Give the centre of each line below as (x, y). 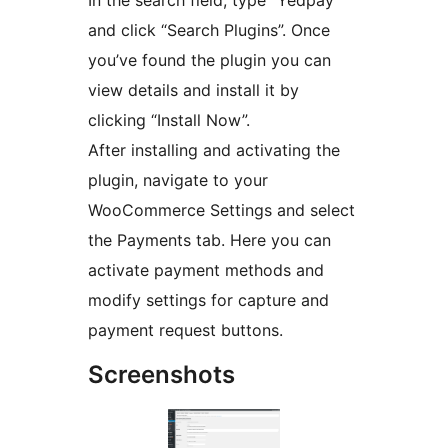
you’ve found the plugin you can (209, 59)
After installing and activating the (214, 149)
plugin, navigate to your (178, 179)
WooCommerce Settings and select (221, 209)
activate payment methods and (206, 269)
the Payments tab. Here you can (209, 239)
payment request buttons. (185, 329)
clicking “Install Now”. (169, 119)
